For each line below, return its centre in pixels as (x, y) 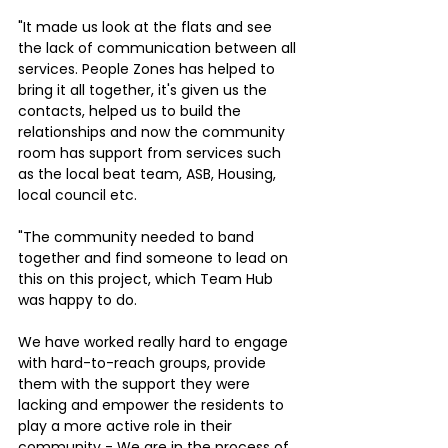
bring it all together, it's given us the (144, 89)
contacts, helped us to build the (131, 110)
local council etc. (77, 194)
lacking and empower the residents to (153, 404)
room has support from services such (151, 152)
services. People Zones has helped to (148, 68)
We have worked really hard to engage (155, 341)
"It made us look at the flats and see (147, 26)
